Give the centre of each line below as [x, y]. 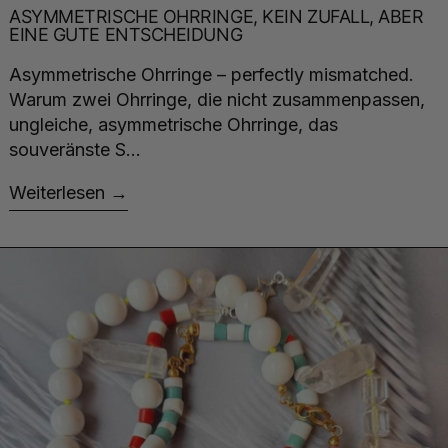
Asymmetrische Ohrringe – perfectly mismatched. [214, 75]
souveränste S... [75, 150]
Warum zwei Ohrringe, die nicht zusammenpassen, [217, 100]
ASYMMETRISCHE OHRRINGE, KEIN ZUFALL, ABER [216, 17]
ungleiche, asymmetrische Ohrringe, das [173, 125]
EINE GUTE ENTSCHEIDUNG [126, 35]
